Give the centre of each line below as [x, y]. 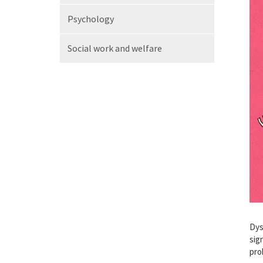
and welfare [139, 48]
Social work [91, 48]
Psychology [91, 19]
